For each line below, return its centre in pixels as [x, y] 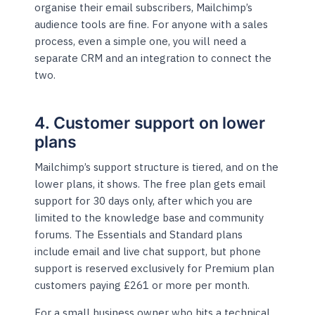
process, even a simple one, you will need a [141, 41]
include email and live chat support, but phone [148, 252]
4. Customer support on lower [150, 123]
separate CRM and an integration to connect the [153, 58]
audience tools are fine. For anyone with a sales [152, 25]
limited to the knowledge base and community [149, 218]
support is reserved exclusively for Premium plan [155, 269]
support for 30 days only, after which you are [144, 201]
